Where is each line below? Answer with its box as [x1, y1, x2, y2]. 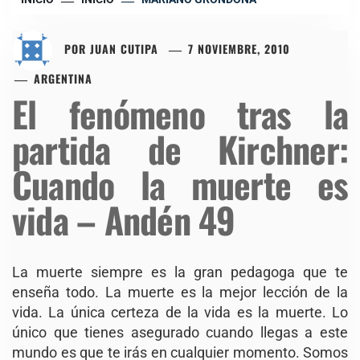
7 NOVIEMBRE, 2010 [188, 39, 291, 57]
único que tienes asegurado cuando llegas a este [12, 323, 348, 341]
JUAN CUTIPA [90, 39, 158, 57]
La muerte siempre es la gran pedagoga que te [12, 263, 348, 280]
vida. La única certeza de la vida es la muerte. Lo [12, 303, 348, 321]
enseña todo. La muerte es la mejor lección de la [12, 283, 348, 301]
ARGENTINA [34, 69, 93, 87]
